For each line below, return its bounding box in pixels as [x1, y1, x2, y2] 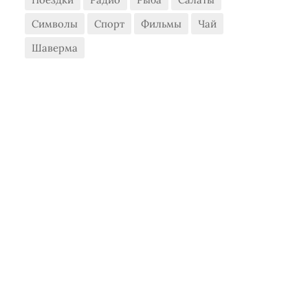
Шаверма [32, 41, 78, 54]
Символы [32, 17, 78, 30]
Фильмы [141, 17, 182, 30]
